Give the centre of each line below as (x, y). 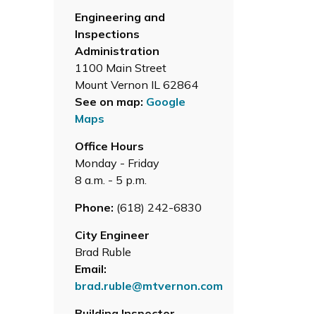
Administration (117, 50)
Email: (91, 268)
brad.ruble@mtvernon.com (149, 285)
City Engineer (112, 235)
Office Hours (109, 146)
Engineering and (120, 17)
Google (166, 101)
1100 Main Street (121, 67)
